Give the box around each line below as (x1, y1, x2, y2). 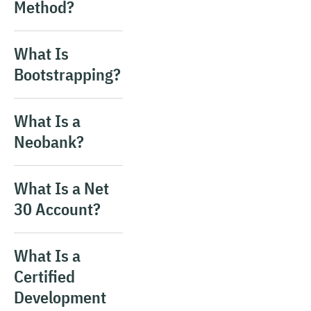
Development (14, 286, 106, 308)
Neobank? (14, 131, 84, 153)
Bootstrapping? (14, 63, 121, 85)
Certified (14, 265, 75, 287)
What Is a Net (14, 177, 109, 199)
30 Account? (14, 198, 101, 220)
